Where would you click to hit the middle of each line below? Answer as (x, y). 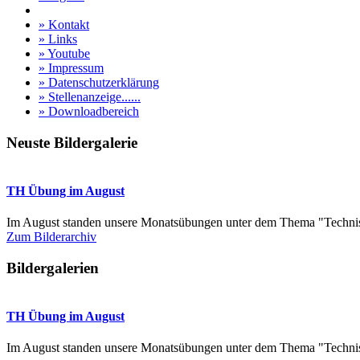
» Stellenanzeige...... (90, 97)
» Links (58, 39)
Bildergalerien (53, 268)
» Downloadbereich (89, 111)
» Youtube (64, 53)
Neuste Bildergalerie (72, 142)
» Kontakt (64, 25)
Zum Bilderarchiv (51, 236)
